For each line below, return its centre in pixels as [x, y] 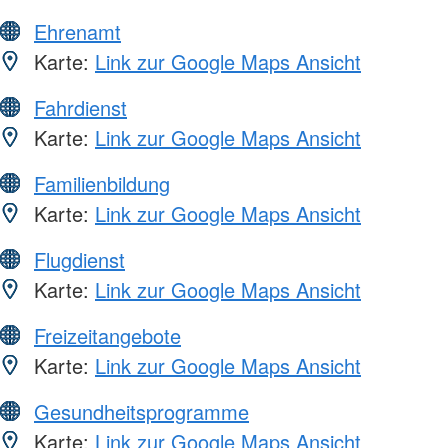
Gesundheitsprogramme [141, 412]
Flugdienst [79, 260]
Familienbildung [102, 184]
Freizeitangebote [107, 336]
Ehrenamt [77, 32]
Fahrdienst [80, 108]
